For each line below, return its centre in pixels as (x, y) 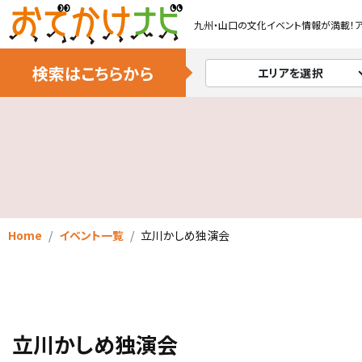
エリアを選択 (290, 72)
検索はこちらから (93, 73)
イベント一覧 (91, 235)
